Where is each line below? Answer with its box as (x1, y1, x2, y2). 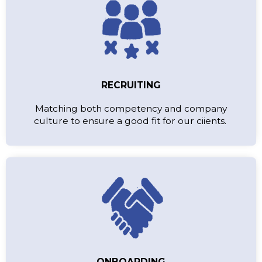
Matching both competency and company (35, 102, 227, 114)
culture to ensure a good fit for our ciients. (33, 115, 229, 126)
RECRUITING (101, 79, 161, 91)
